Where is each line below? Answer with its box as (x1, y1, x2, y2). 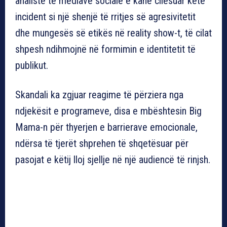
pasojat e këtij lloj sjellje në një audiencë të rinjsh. (15, 153, 210, 166)
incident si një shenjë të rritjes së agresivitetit (15, 10, 196, 23)
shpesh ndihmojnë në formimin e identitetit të (15, 43, 196, 55)
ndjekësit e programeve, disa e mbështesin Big (15, 104, 202, 117)
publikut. (15, 59, 48, 71)
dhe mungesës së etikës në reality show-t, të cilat (15, 26, 212, 39)
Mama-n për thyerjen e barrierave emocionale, (15, 121, 198, 133)
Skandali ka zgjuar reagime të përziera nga (15, 88, 183, 101)
